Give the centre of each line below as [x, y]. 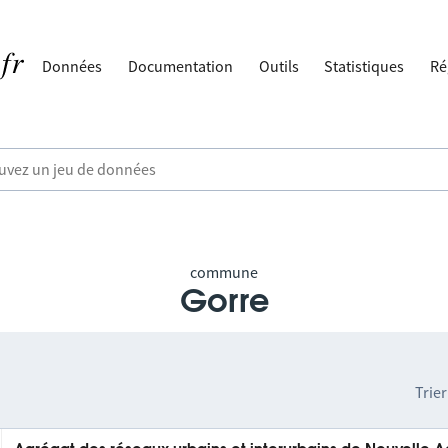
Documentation [181, 66]
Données [72, 66]
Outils [278, 66]
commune [224, 272]
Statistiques [364, 66]
